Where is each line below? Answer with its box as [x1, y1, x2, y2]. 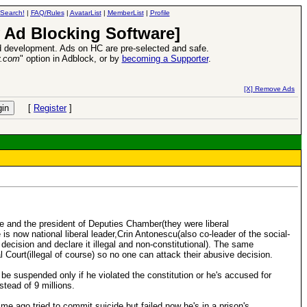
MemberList [107, 9, 144, 16]
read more [129, 82, 167, 91]
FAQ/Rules [30, 9, 64, 16]
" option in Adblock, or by [19, 53, 122, 64]
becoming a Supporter [121, 53, 208, 64]
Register [34, 103, 66, 113]
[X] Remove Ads [244, 85, 295, 93]
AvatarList [69, 9, 101, 16]
